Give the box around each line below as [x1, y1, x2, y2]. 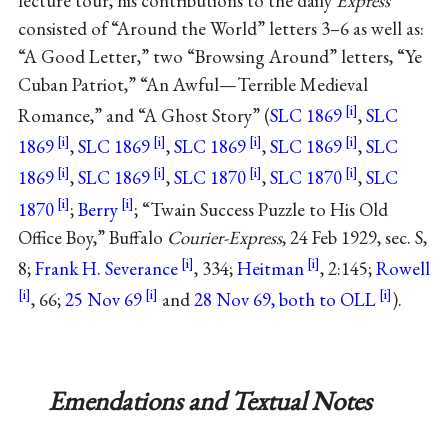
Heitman [236, 255, 304, 281]
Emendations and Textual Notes [47, 383, 372, 419]
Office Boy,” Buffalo [17, 224, 167, 250]
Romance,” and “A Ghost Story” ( [17, 102, 270, 128]
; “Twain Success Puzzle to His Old [133, 196, 388, 222]
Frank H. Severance [34, 255, 178, 281]
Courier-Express [166, 224, 282, 250]
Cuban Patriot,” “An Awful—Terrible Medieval [17, 71, 368, 97]
